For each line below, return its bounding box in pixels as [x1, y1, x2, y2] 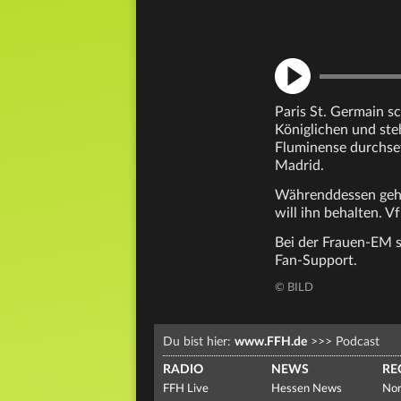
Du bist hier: [163, 336, 235, 348]
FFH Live [163, 383, 209, 395]
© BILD [275, 282, 313, 294]
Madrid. [275, 158, 324, 173]
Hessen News [270, 383, 342, 395]
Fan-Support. [275, 253, 357, 268]
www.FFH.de [235, 336, 307, 348]
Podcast [332, 336, 380, 348]
